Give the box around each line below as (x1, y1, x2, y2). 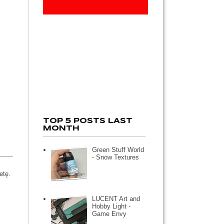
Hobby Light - (92, 202, 131, 210)
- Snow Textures (92, 153, 139, 161)
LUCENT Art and (92, 194, 140, 202)
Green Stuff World (92, 145, 144, 153)
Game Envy (92, 209, 127, 217)
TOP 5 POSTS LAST (43, 117, 132, 124)
